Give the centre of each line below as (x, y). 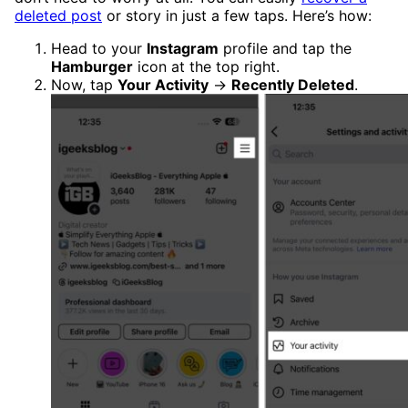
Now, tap (84, 85)
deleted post (58, 16)
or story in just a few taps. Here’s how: (237, 16)
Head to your (99, 49)
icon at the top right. (206, 67)
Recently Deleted (293, 85)
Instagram (183, 49)
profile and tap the (285, 49)
